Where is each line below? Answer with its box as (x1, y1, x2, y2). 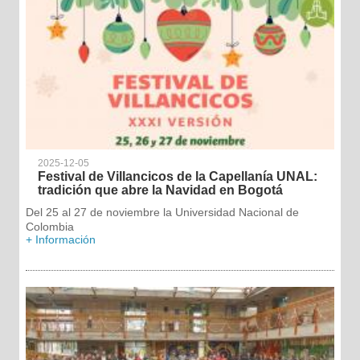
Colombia (25, 220, 74, 234)
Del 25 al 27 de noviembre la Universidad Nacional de (25, 206, 299, 219)
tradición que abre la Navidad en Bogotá (37, 183, 283, 198)
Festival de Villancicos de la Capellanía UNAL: (37, 170, 317, 184)
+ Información (25, 233, 96, 247)
